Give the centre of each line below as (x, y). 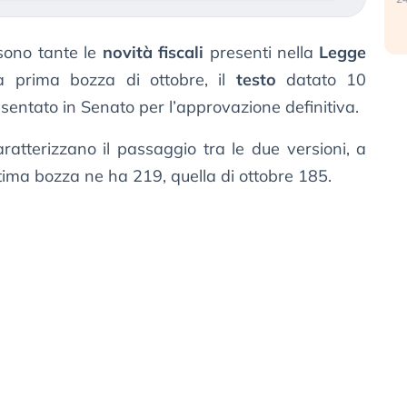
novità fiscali (153, 53)
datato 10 (321, 80)
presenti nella (262, 53)
